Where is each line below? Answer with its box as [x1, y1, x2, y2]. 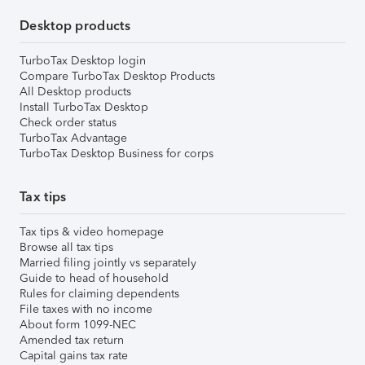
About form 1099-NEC [20, 317, 136, 332]
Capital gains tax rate [20, 348, 128, 363]
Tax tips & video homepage [20, 224, 164, 239]
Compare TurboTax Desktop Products [20, 68, 215, 83]
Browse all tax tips [20, 240, 113, 254]
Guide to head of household [20, 270, 169, 285]
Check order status [20, 115, 117, 130]
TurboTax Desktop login [20, 53, 146, 68]
